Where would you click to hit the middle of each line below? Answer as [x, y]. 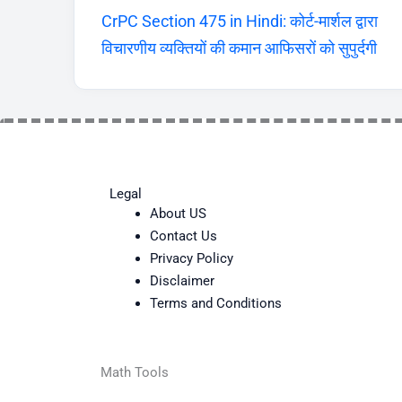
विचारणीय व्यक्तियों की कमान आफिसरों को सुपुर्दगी [239, 48]
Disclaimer [182, 280]
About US [178, 213]
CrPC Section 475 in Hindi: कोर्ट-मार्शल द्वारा [240, 21]
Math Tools [135, 373]
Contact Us [184, 236]
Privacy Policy [192, 258]
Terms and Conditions [216, 303]
